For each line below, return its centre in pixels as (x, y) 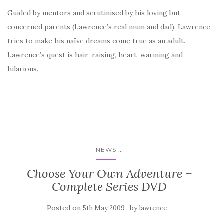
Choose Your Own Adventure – (109, 174)
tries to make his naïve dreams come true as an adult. (96, 41)
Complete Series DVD (109, 187)
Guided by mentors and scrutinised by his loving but (94, 13)
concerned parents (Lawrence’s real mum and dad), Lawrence (109, 27)
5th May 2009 (104, 208)
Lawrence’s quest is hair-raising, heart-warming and (95, 55)
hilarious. (23, 69)
